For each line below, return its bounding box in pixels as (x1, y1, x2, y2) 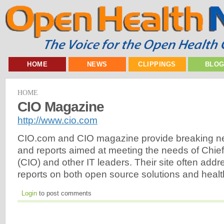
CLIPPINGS (138, 60, 176, 68)
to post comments (37, 189, 91, 197)
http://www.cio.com (17, 114, 97, 125)
